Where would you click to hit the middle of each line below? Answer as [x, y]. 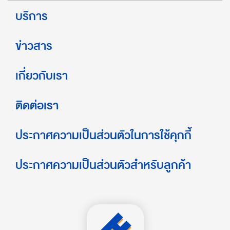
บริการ [32, 16]
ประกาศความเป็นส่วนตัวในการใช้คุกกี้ [103, 135]
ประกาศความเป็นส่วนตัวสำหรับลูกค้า [103, 165]
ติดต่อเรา [37, 106]
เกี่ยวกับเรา [42, 76]
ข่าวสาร [34, 46]
